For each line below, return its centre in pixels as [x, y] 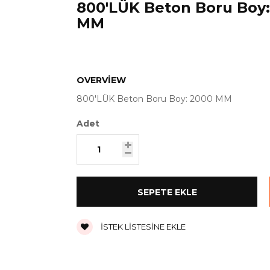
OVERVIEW [101, 80]
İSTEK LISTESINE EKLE [142, 227]
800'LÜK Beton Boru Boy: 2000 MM [154, 99]
